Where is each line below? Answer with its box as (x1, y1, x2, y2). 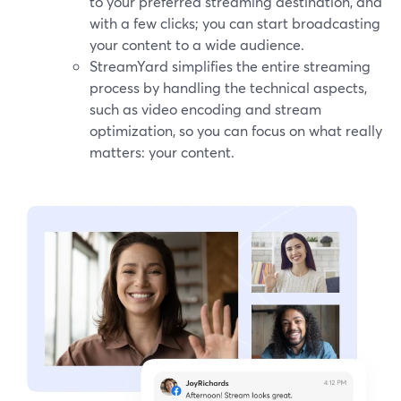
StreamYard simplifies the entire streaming (90, 56, 371, 76)
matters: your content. (90, 142, 235, 162)
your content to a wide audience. (90, 35, 304, 55)
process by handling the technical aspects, (90, 78, 367, 98)
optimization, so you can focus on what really (90, 121, 382, 141)
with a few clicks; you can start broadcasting (90, 13, 380, 33)
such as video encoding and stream (90, 99, 321, 119)
